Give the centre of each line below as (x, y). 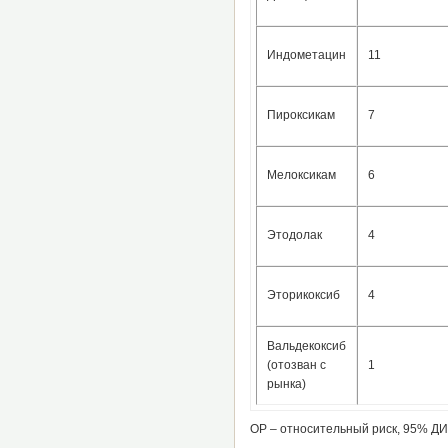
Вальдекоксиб (306, 345)
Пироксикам (300, 114)
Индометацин (306, 54)
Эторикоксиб (303, 294)
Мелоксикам (301, 174)
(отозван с (296, 364)
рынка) (286, 383)
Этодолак (294, 234)
